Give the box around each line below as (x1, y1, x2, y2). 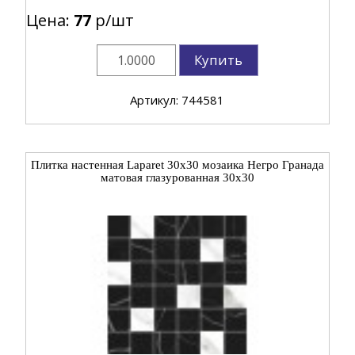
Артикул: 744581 (130, 91, 225, 108)
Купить (194, 50, 243, 69)
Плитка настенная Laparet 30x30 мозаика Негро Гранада (30, 158, 324, 171)
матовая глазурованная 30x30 (100, 170, 254, 184)
